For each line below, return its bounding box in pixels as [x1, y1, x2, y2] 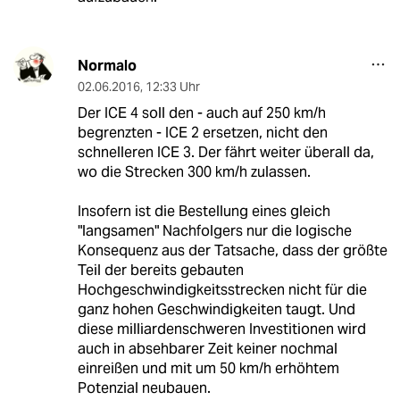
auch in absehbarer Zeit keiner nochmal [77, 339, 337, 359]
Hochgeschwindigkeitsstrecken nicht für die [77, 280, 367, 300]
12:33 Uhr [145, 79, 200, 96]
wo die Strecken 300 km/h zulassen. [77, 162, 311, 182]
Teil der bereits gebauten [77, 261, 244, 280]
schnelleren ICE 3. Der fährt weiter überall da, [77, 143, 374, 162]
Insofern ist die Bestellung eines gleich [77, 202, 330, 221]
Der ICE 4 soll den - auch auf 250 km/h [77, 104, 326, 123]
